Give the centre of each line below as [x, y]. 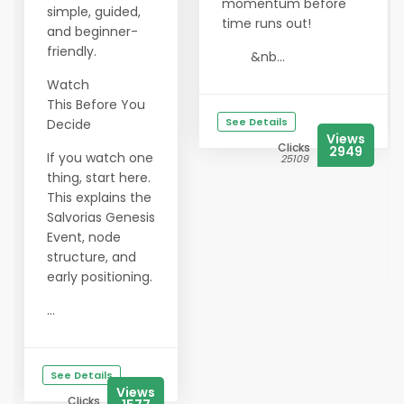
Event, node [84, 237]
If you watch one [100, 158]
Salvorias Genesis [101, 217]
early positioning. [100, 277]
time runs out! [270, 23]
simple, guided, [94, 12]
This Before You [96, 105]
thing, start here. [99, 178]
